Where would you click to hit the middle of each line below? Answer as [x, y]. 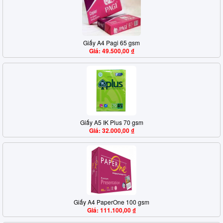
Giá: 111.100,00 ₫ [111, 210]
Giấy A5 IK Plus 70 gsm [111, 122]
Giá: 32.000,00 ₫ [111, 130]
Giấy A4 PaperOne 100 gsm [111, 202]
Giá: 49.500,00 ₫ [111, 51]
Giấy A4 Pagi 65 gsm [111, 43]
